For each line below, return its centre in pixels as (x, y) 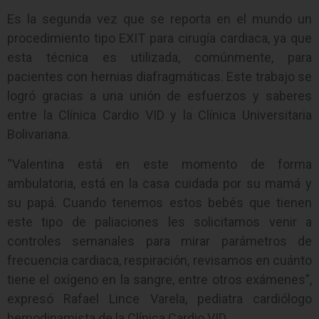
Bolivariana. (39, 135)
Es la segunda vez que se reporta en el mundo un (159, 19)
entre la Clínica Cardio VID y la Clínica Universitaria (159, 115)
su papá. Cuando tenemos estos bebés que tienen (159, 203)
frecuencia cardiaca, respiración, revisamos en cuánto (159, 261)
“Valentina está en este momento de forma (159, 164)
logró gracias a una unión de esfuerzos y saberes (159, 96)
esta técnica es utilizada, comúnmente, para (159, 58)
